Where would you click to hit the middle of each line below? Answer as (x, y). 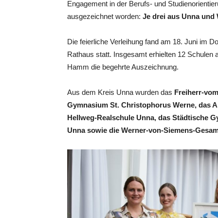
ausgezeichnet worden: (104, 16)
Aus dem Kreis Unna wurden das (121, 92)
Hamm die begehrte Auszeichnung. (123, 67)
